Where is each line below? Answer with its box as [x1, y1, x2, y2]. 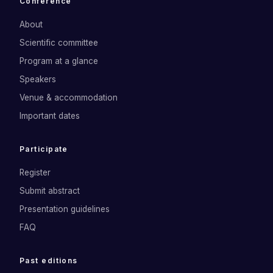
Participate [19, 144, 68, 154]
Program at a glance [19, 56, 98, 66]
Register [19, 168, 51, 177]
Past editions [19, 256, 78, 265]
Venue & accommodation [19, 93, 118, 102]
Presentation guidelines [19, 204, 110, 214]
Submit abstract [19, 186, 80, 196]
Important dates [19, 111, 80, 121]
